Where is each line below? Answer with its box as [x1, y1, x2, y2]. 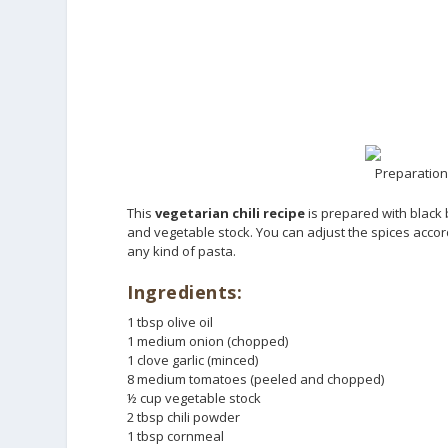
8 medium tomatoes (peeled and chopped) [127, 370, 385, 389]
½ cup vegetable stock [127, 389, 262, 408]
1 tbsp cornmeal [127, 427, 225, 446]
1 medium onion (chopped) [127, 332, 289, 351]
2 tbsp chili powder [127, 408, 241, 427]
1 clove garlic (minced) [127, 351, 259, 370]
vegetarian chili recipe [155, 204, 306, 223]
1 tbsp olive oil [127, 313, 214, 332]
